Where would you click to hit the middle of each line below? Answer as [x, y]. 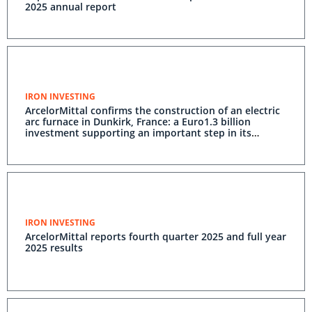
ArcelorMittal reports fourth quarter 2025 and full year [156, 236]
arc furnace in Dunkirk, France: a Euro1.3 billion [138, 122]
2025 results [54, 248]
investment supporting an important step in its [138, 133]
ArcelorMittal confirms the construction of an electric [153, 110]
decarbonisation [64, 144]
